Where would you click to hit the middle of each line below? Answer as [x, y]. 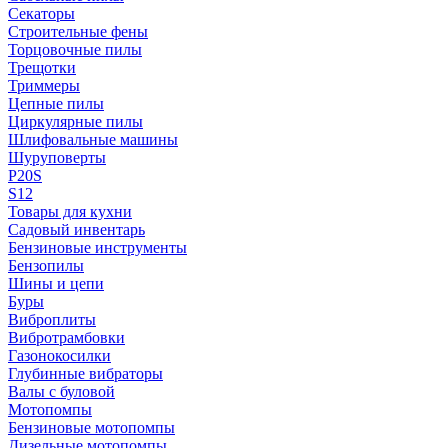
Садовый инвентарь [76, 229]
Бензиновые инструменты [97, 247]
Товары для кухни [70, 211]
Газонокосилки [59, 355]
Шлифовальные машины [93, 139]
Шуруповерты [57, 157]
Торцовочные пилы [75, 49]
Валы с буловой [61, 391]
